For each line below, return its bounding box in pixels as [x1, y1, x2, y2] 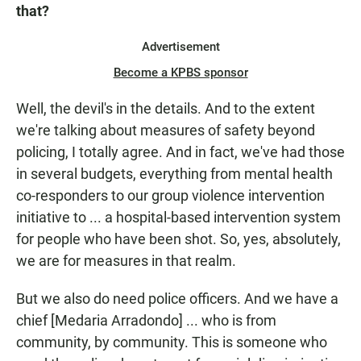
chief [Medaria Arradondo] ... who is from [16, 312, 276, 330]
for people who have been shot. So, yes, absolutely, [16, 230, 341, 248]
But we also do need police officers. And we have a [16, 290, 338, 308]
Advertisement [141, 39, 220, 55]
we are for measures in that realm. [16, 252, 236, 270]
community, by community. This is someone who [16, 334, 327, 351]
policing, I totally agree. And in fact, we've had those [16, 143, 345, 161]
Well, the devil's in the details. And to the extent [16, 100, 315, 118]
